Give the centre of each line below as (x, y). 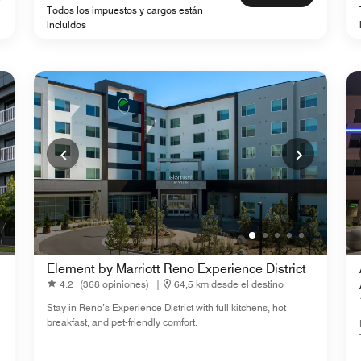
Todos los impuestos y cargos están (125, 10)
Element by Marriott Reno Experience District (176, 269)
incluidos (66, 25)
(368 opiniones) (114, 284)
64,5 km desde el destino (229, 284)
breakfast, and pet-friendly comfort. (122, 322)
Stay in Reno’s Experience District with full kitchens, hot (166, 308)
